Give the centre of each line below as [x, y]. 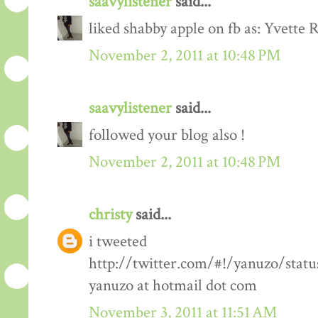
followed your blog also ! [167, 136]
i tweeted [118, 242]
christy [110, 215]
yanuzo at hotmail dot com [173, 286]
